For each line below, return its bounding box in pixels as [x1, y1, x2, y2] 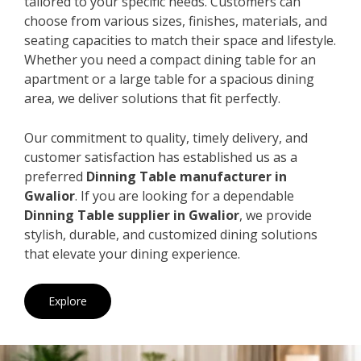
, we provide [239, 205, 312, 224]
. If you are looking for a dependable [75, 186, 294, 205]
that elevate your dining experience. [24, 244, 240, 263]
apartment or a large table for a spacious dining [24, 69, 314, 88]
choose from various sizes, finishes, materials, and [24, 11, 327, 30]
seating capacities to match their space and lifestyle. [24, 31, 336, 49]
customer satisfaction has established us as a [24, 147, 297, 166]
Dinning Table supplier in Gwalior [24, 205, 239, 224]
